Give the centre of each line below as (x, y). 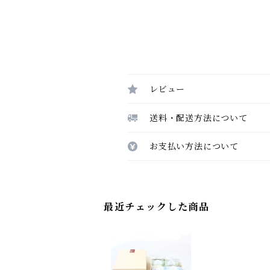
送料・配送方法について (199, 118)
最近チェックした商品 (157, 207)
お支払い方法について (194, 146)
